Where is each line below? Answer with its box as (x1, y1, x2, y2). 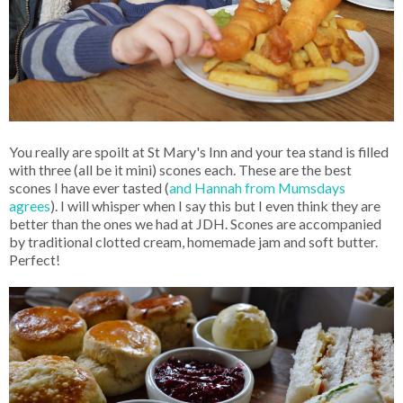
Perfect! (9, 251, 60, 269)
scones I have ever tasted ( (9, 179, 169, 197)
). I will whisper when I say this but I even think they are (50, 197, 381, 215)
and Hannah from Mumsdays (169, 179, 345, 197)
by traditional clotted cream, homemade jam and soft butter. (9, 233, 378, 251)
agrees (9, 197, 50, 215)
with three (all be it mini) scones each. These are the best (9, 161, 352, 179)
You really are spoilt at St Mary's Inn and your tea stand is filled (9, 143, 389, 161)
